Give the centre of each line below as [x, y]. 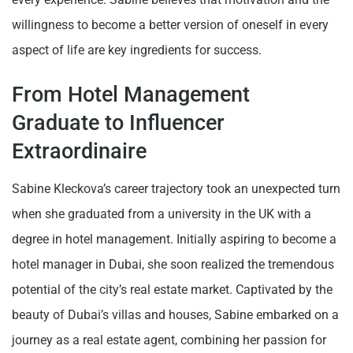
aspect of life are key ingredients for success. [137, 50]
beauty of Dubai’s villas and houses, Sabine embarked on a [175, 315]
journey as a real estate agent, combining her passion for [169, 340]
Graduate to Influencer [118, 123]
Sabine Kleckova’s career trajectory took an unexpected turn [176, 189]
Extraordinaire [79, 152]
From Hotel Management [131, 95]
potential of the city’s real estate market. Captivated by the [172, 290]
